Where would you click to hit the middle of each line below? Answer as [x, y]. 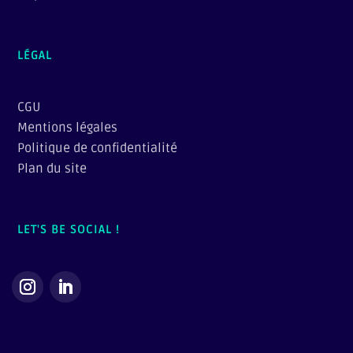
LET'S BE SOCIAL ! [69, 229]
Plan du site [52, 168]
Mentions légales [68, 127]
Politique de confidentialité [98, 148]
